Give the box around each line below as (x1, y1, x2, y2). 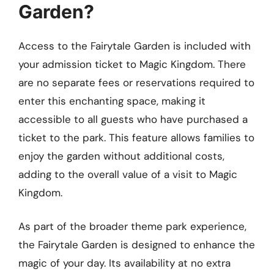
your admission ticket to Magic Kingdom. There (18, 57, 246, 71)
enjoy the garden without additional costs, (18, 149, 224, 163)
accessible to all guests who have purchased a (18, 112, 248, 126)
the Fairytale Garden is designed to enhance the (18, 238, 255, 252)
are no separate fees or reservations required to (18, 75, 254, 89)
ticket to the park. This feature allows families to (18, 130, 254, 144)
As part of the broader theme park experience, (18, 220, 246, 234)
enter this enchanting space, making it (18, 94, 206, 108)
